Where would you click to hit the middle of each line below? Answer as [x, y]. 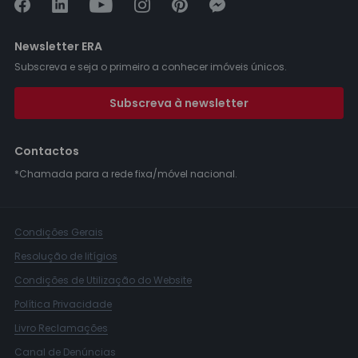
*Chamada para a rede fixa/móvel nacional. [126, 174]
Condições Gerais [59, 233]
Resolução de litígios [66, 257]
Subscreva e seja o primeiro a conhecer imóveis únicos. [151, 67]
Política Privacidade [63, 304]
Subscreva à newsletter [179, 103]
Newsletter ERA [58, 47]
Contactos [47, 151]
